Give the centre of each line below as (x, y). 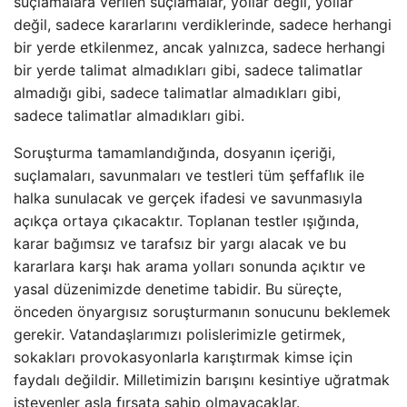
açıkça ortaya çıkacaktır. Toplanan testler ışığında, (186, 221)
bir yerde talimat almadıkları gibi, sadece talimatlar (188, 70)
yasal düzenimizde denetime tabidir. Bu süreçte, (178, 289)
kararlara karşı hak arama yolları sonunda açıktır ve (189, 266)
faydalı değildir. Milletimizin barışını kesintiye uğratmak (202, 380)
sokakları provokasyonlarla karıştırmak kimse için (183, 357)
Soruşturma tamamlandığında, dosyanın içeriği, (174, 153)
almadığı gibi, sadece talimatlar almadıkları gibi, (177, 93)
